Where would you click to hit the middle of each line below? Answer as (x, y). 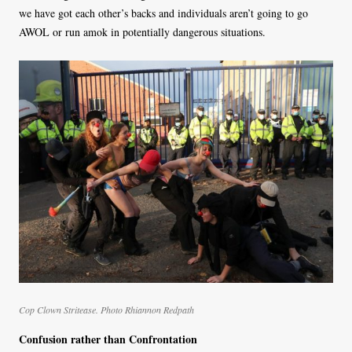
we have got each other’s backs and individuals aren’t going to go (163, 13)
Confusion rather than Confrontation (108, 339)
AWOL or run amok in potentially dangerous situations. (142, 32)
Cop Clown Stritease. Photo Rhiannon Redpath (106, 310)
